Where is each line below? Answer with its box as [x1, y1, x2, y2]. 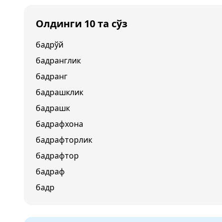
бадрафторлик [36, 134, 92, 145]
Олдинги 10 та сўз [36, 17, 127, 30]
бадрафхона [36, 118, 83, 129]
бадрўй [36, 39, 63, 50]
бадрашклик [36, 87, 83, 98]
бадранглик [36, 55, 81, 66]
